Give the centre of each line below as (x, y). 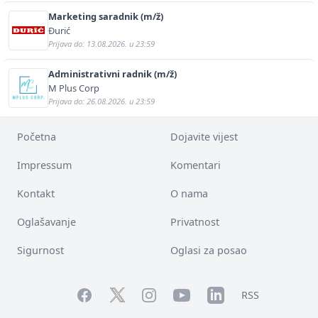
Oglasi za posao (209, 250)
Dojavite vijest (204, 136)
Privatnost (195, 221)
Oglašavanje (46, 221)
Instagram (166, 295)
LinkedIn (228, 293)
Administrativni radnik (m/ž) (113, 73)
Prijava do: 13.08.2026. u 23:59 (102, 43)
